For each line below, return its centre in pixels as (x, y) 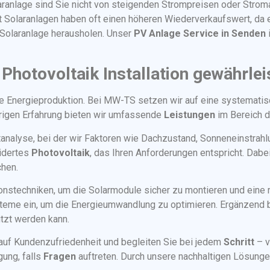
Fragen (60, 257)
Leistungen (190, 115)
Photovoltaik (61, 152)
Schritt (239, 242)
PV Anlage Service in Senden (200, 33)
